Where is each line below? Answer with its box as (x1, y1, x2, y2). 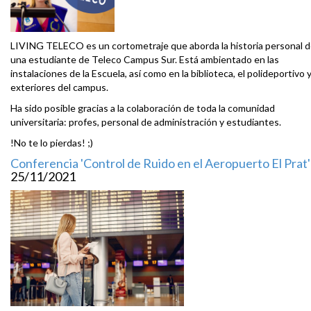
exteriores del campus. (10, 81, 108, 94)
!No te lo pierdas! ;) (10, 137, 93, 149)
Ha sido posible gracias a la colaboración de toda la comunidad (10, 102, 275, 115)
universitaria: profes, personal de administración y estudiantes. (10, 116, 281, 128)
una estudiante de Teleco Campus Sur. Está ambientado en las (10, 53, 279, 66)
